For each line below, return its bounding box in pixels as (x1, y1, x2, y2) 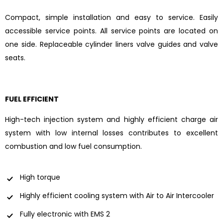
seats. (5, 53, 25, 63)
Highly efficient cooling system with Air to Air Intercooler (20, 190, 214, 201)
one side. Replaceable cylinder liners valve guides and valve (5, 39, 218, 50)
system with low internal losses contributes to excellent (5, 128, 218, 138)
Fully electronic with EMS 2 (20, 209, 110, 219)
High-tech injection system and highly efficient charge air (5, 114, 218, 125)
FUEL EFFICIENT (5, 94, 59, 104)
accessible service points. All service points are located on (5, 26, 218, 36)
